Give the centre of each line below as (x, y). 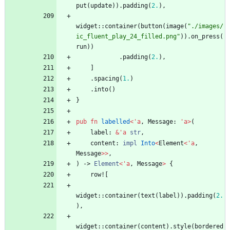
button (151, 26)
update (101, 6)
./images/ (207, 26)
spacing (107, 79)
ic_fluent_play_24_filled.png (126, 37)
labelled (116, 122)
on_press (205, 37)
